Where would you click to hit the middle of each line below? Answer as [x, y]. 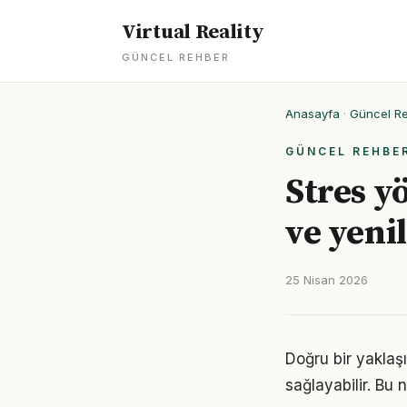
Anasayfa [313, 114]
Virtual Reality [193, 32]
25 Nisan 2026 [327, 280]
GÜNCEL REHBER [176, 57]
